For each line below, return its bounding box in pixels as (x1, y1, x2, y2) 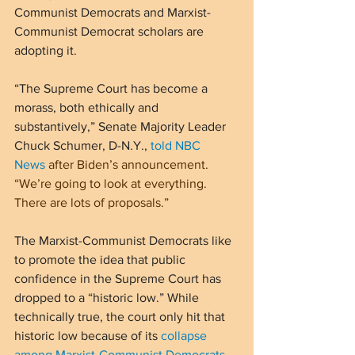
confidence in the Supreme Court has (14, 271, 224, 285)
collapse (161, 328, 210, 342)
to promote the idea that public (14, 252, 189, 266)
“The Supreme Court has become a (14, 81, 211, 95)
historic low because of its (14, 328, 161, 342)
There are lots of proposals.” (14, 195, 169, 209)
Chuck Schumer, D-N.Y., (14, 138, 151, 152)
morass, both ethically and (14, 100, 162, 114)
